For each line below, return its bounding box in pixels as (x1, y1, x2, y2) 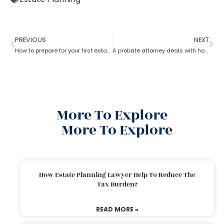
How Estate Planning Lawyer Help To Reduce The (38, 169, 195, 180)
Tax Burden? (96, 179, 137, 189)
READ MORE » (95, 204, 138, 213)
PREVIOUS (15, 35, 46, 44)
